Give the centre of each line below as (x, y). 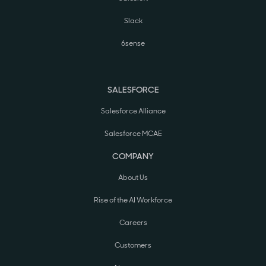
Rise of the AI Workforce (133, 200)
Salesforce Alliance (133, 111)
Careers (133, 223)
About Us (133, 178)
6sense (133, 44)
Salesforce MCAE (133, 134)
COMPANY (133, 156)
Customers (133, 246)
